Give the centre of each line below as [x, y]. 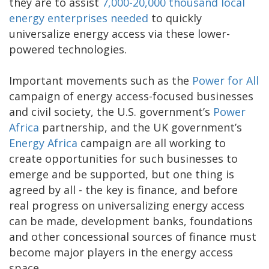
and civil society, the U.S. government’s [111, 111]
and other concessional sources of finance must [133, 236]
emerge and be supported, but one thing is [122, 174]
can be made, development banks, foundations [131, 221]
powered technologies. [68, 49]
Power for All [225, 80]
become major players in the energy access [121, 252]
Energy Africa [43, 143]
